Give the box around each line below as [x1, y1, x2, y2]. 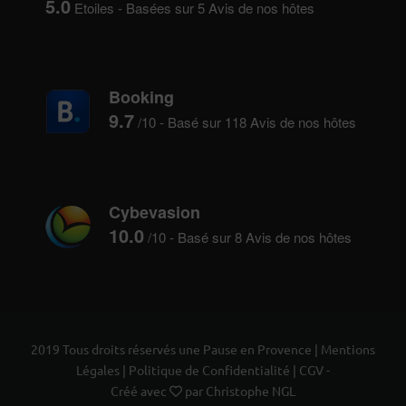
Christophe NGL [206, 382, 295, 400]
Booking [109, 85, 174, 110]
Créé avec [111, 382, 169, 400]
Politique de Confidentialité [129, 362, 290, 379]
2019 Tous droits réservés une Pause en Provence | [31, 341, 321, 358]
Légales [76, 362, 120, 379]
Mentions [321, 341, 375, 358]
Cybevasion [109, 200, 200, 225]
